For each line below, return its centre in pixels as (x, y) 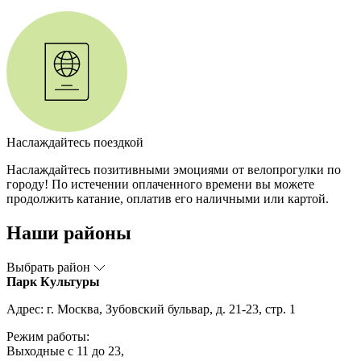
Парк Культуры (53, 282)
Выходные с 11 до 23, (65, 351)
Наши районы (69, 233)
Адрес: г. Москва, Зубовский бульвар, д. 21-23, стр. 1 (151, 309)
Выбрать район (48, 268)
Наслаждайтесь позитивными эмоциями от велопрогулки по (174, 170)
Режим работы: (48, 337)
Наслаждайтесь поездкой (75, 143)
